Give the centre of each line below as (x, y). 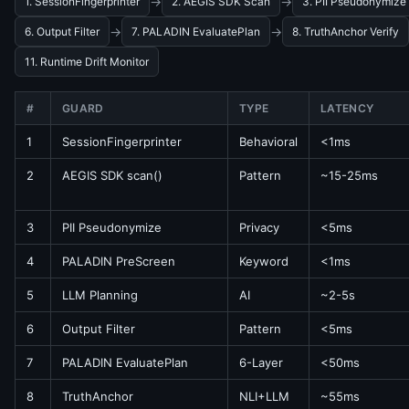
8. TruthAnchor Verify (346, 31)
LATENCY (347, 108)
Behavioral (268, 142)
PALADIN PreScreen (119, 261)
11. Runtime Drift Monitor (87, 62)
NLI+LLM (264, 396)
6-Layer (261, 362)
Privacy (259, 227)
